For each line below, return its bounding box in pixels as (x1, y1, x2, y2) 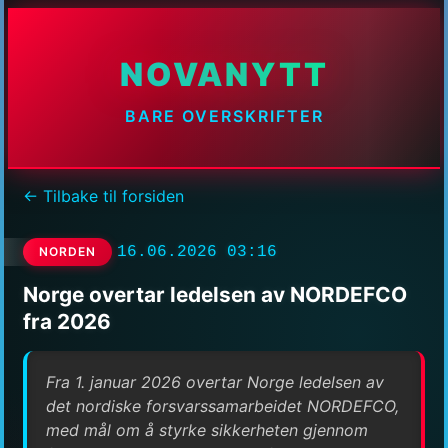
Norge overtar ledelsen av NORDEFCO (23, 281, 407, 307)
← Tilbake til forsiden (23, 186, 184, 207)
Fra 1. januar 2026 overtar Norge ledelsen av (46, 371, 385, 392)
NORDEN (39, 244, 96, 260)
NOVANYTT (119, 55, 329, 95)
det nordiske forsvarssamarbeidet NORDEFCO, (46, 395, 400, 416)
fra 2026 (23, 308, 111, 334)
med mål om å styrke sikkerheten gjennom (46, 419, 369, 440)
